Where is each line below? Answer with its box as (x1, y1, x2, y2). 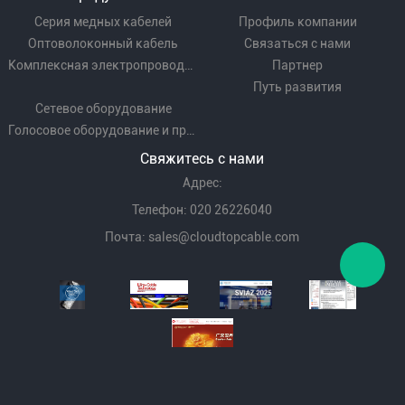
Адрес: (182, 174, 222, 190)
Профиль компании (238, 14, 357, 29)
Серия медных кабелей (34, 14, 173, 29)
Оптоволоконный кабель (28, 35, 179, 51)
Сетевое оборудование (34, 100, 172, 116)
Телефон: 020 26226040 (132, 202, 273, 217)
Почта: (105, 229, 149, 244)
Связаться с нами (244, 35, 352, 51)
